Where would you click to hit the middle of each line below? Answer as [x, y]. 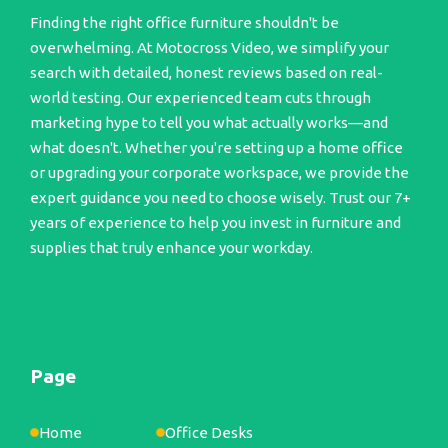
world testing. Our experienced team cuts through [200, 97]
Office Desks [209, 433]
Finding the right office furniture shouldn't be [184, 22]
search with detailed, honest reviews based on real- [206, 72]
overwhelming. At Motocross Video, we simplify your [209, 47]
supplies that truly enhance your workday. [171, 247]
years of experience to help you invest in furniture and [215, 222]
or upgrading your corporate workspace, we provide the [219, 172]
